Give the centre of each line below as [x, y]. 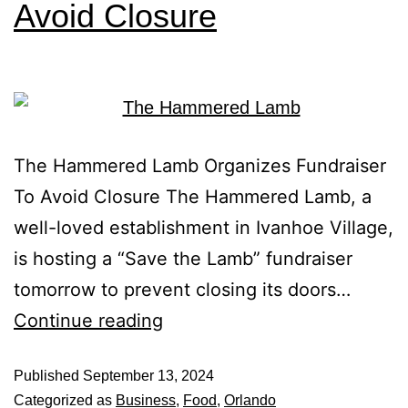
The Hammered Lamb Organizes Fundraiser [200, 166]
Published [48, 376]
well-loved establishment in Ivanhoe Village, [204, 228]
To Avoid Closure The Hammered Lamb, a [193, 197]
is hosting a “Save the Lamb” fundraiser [183, 259]
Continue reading [88, 321]
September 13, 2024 [148, 376]
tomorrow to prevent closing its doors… [182, 290]
